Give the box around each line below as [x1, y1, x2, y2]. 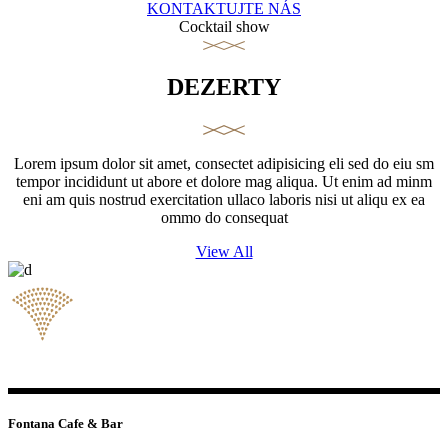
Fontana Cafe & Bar [8, 415, 123, 431]
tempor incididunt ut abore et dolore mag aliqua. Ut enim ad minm [16, 172, 432, 190]
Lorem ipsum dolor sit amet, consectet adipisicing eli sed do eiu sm [14, 154, 434, 172]
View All [195, 242, 253, 260]
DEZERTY [167, 73, 281, 100]
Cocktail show [178, 17, 270, 35]
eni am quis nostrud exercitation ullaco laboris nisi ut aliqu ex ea [23, 190, 425, 208]
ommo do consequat [160, 208, 288, 226]
